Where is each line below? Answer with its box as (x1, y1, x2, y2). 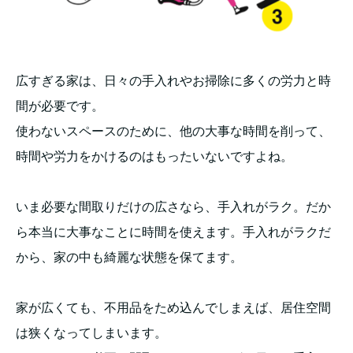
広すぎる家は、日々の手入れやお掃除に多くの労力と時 (16, 73, 331, 87)
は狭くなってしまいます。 (16, 325, 167, 340)
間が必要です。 (16, 98, 104, 113)
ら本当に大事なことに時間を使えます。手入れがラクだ (16, 225, 331, 239)
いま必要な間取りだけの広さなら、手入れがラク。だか (16, 199, 331, 214)
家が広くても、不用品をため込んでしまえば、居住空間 (16, 300, 331, 314)
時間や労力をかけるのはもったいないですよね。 (16, 149, 293, 163)
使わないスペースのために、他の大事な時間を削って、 (16, 124, 331, 138)
